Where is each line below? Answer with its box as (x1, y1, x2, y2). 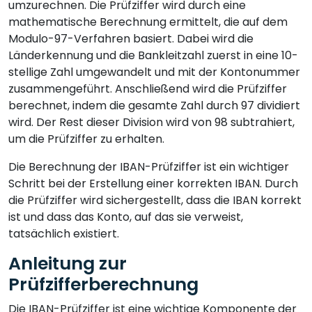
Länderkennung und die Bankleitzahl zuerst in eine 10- (8, 47, 298, 63)
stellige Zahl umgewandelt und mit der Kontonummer (8, 63, 300, 80)
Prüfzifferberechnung (8, 272, 198, 297)
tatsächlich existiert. (8, 225, 119, 242)
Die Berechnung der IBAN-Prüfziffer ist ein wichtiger (8, 158, 289, 175)
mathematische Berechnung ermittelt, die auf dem (8, 13, 288, 30)
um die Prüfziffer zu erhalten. (8, 130, 164, 147)
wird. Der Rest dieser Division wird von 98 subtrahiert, (8, 114, 295, 130)
